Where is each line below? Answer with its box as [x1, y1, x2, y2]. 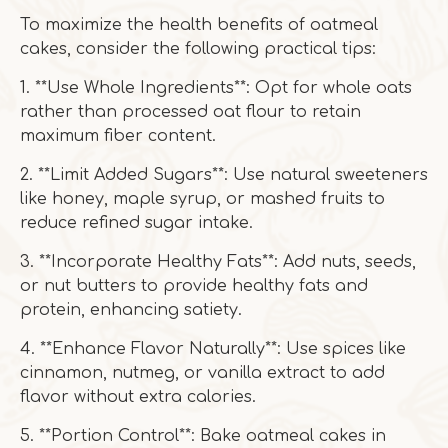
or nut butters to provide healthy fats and [20, 277, 368, 295]
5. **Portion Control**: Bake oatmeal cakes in [20, 427, 386, 445]
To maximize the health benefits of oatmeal [20, 16, 378, 34]
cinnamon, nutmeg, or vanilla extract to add [20, 364, 385, 382]
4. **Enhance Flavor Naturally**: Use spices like [20, 340, 406, 358]
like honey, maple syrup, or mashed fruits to [20, 190, 385, 208]
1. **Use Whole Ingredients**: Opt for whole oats [20, 79, 412, 97]
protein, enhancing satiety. [20, 301, 242, 319]
